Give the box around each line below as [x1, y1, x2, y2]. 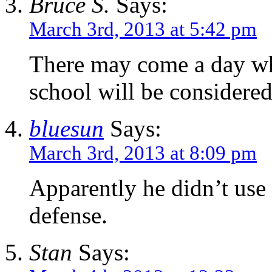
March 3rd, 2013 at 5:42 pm [29, 18, 257, 40]
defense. [29, 202, 107, 228]
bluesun [29, 115, 104, 141]
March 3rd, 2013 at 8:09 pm [29, 141, 257, 164]
